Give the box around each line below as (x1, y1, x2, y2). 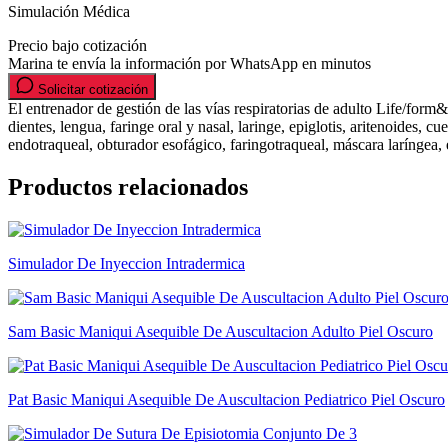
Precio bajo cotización (8, 36, 147, 54)
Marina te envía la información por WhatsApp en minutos (8, 54, 371, 72)
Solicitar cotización (34, 81, 148, 97)
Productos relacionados (8, 173, 248, 200)
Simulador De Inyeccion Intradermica (8, 254, 245, 272)
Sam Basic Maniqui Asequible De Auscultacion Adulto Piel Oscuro (8, 322, 433, 340)
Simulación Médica (8, 2, 130, 20)
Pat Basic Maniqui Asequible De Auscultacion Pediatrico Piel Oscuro (8, 390, 445, 408)
